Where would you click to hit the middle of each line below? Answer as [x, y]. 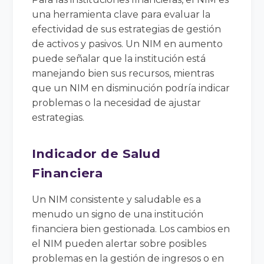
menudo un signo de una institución [118, 214]
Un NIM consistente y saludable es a [117, 199]
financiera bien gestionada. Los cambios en [131, 229]
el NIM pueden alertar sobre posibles [119, 243]
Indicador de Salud [96, 153]
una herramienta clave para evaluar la [121, 14]
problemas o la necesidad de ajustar [117, 103]
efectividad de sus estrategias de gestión [127, 29]
